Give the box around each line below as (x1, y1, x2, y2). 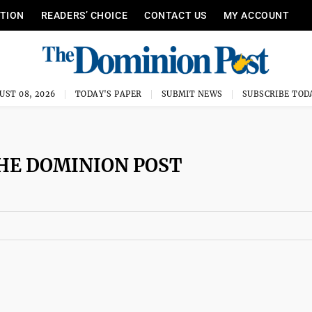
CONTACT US (144, 10, 207, 21)
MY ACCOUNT (223, 10, 290, 21)
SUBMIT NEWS (161, 89, 223, 99)
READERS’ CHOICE (40, 10, 128, 21)
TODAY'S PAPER (75, 89, 142, 99)
